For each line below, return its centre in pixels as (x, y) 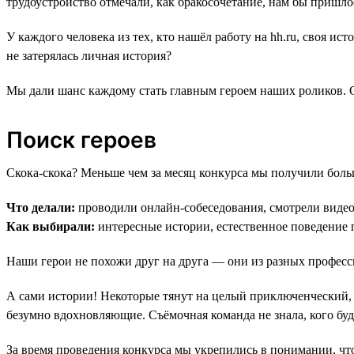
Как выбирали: (51, 226)
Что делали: (41, 207)
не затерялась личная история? (89, 55)
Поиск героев (81, 139)
